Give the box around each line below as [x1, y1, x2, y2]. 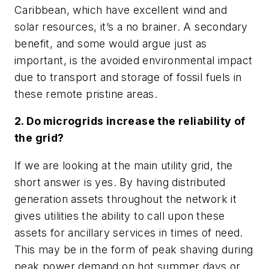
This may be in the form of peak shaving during [14, 243, 253, 256]
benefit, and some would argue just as [14, 37, 207, 50]
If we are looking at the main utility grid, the [14, 159, 233, 172]
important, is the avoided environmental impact [14, 53, 253, 67]
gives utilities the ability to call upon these [14, 209, 225, 222]
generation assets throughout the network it [14, 192, 237, 205]
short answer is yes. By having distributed [14, 175, 226, 189]
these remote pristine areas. [14, 87, 158, 100]
